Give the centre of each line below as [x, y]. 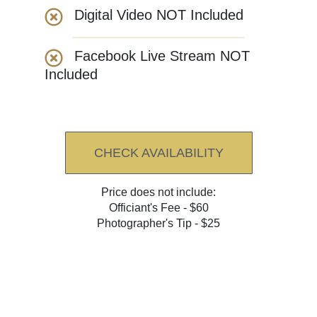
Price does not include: [158, 192]
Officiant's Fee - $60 [158, 208]
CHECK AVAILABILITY [158, 153]
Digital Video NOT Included [158, 15]
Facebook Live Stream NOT [162, 56]
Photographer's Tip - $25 [158, 224]
